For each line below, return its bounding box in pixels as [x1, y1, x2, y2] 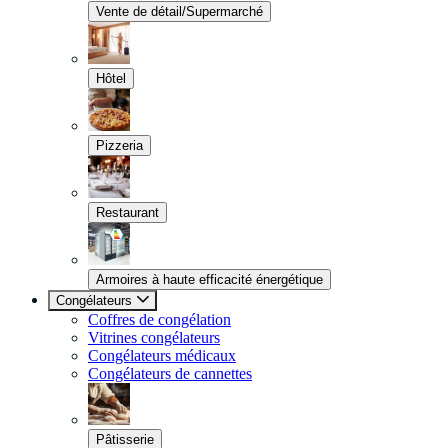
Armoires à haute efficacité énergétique [96, 272, 323, 287]
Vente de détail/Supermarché [96, 4, 263, 19]
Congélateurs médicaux [88, 347, 236, 364]
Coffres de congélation [88, 311, 231, 328]
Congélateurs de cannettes [88, 365, 252, 382]
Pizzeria [96, 138, 143, 153]
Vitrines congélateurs [88, 329, 220, 346]
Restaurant [96, 205, 159, 220]
